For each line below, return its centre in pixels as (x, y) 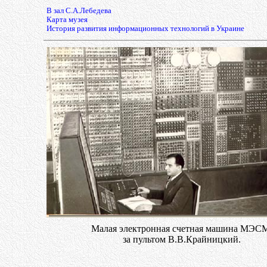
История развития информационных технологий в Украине (145, 29)
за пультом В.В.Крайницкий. (181, 239)
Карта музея (67, 20)
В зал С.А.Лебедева (79, 11)
